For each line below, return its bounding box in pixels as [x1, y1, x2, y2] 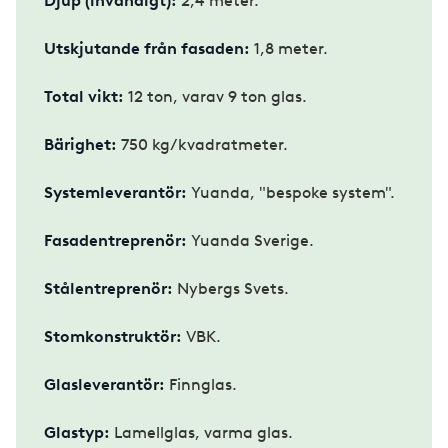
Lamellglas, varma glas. [110, 422, 293, 442]
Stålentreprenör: [44, 278, 177, 298]
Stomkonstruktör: [44, 326, 186, 346]
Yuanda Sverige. [191, 230, 314, 250]
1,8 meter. [250, 38, 328, 58]
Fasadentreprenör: [44, 230, 191, 250]
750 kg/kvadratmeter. [117, 134, 288, 154]
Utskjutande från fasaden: [44, 38, 250, 58]
